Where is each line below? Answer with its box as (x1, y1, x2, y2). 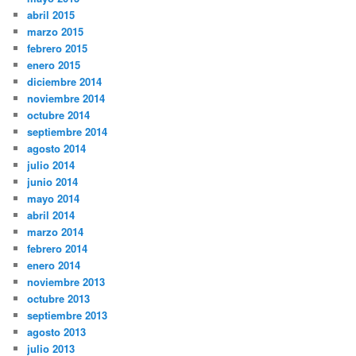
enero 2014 (27, 257, 81, 273)
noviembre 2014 (27, 90, 106, 106)
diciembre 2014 (27, 73, 103, 89)
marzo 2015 (27, 23, 84, 39)
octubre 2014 (27, 106, 91, 122)
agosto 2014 (27, 140, 87, 156)
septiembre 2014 (27, 123, 108, 139)
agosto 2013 (27, 323, 87, 339)
